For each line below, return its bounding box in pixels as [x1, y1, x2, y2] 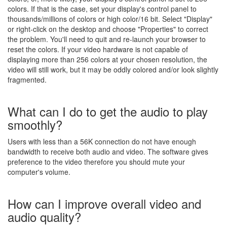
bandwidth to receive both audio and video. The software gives [8, 146, 208, 157]
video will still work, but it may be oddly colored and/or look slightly [8, 64, 218, 74]
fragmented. [8, 74, 47, 85]
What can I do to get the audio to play [8, 102, 208, 120]
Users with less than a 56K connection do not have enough [8, 136, 196, 146]
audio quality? [8, 208, 81, 225]
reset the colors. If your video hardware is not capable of [8, 44, 188, 54]
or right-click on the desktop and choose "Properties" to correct [8, 24, 208, 34]
